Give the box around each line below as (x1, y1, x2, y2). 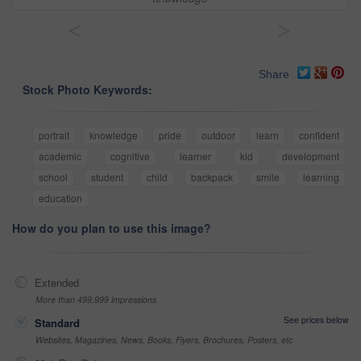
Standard (35, 315, 80, 331)
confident (299, 128, 340, 143)
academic (39, 149, 81, 164)
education (39, 191, 82, 205)
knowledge (89, 128, 139, 143)
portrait (39, 128, 69, 143)
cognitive (110, 149, 151, 164)
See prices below (284, 313, 349, 326)
